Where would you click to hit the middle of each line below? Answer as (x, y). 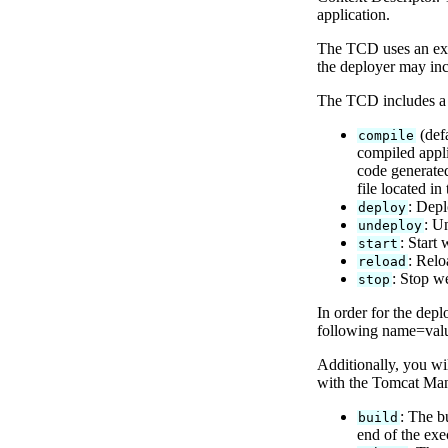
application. (353, 15)
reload (382, 262)
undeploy (390, 226)
